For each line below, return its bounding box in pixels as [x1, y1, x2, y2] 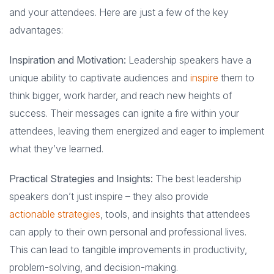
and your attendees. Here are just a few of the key [9, 6, 229, 19]
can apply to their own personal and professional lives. [9, 226, 246, 239]
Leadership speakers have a [126, 54, 251, 67]
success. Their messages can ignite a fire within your [9, 107, 239, 120]
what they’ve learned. [9, 143, 103, 155]
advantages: [9, 24, 63, 37]
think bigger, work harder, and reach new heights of [9, 89, 232, 102]
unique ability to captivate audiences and [9, 72, 190, 84]
